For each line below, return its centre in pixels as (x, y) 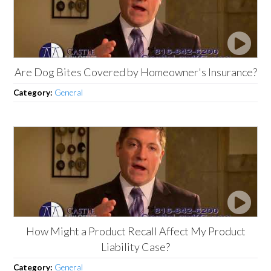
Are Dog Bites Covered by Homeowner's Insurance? (135, 72)
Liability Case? (135, 247)
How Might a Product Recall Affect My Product (135, 231)
